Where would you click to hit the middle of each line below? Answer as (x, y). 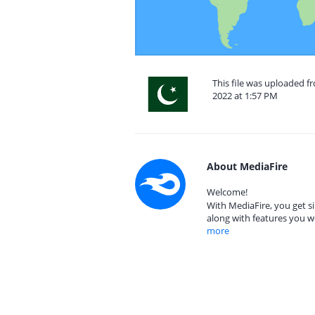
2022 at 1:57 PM (245, 96)
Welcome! (227, 192)
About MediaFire (247, 166)
